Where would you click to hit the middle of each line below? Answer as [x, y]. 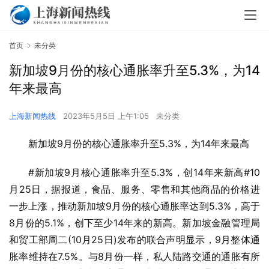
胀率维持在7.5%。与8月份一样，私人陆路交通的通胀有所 [134, 257]
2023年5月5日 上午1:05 [107, 116]
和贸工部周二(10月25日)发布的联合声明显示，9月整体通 [134, 240]
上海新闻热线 [32, 116]
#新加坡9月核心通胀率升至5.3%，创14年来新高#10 [144, 173]
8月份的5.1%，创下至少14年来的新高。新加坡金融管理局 [134, 223]
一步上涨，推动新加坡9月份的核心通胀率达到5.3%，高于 [134, 206]
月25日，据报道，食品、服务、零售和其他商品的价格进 [134, 189]
